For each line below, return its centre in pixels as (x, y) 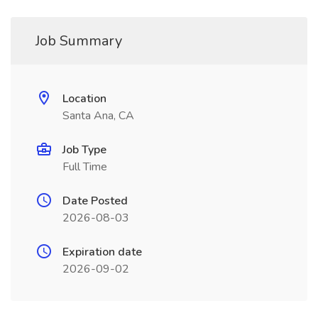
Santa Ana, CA (98, 116)
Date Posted (95, 201)
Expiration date (102, 252)
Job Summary (79, 41)
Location (84, 99)
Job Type (84, 150)
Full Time (85, 167)
